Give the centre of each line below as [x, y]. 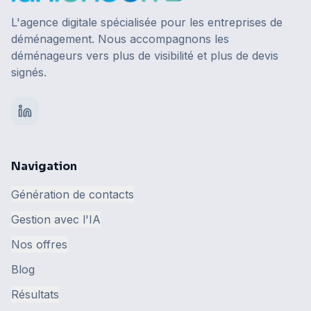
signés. [29, 73]
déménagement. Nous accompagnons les [120, 39]
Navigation [44, 167]
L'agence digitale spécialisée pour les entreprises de [147, 23]
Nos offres [39, 245]
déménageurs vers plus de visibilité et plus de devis [145, 56]
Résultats [35, 295]
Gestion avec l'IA [56, 220]
